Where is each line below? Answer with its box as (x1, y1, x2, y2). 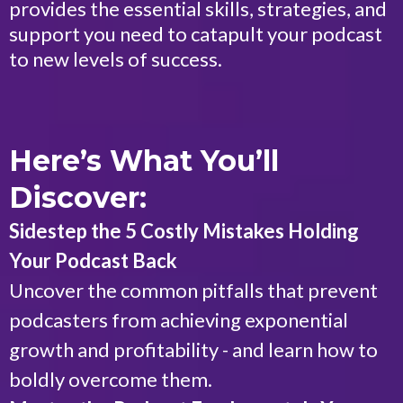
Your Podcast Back (9, 248, 177, 273)
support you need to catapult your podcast (9, 22, 382, 47)
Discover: (9, 180, 147, 216)
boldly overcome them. (9, 367, 212, 392)
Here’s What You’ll (9, 143, 279, 179)
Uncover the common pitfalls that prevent (9, 278, 378, 303)
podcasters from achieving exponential (9, 308, 348, 333)
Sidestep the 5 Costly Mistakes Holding (9, 219, 359, 244)
